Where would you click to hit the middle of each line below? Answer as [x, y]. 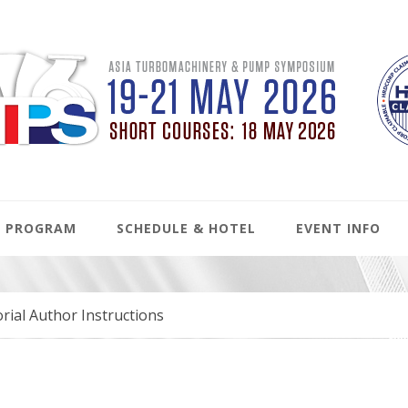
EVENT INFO [338, 228]
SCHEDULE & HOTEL [186, 228]
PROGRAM [41, 228]
